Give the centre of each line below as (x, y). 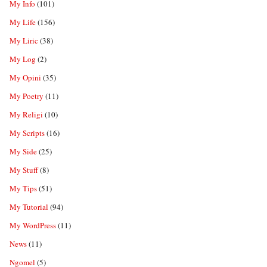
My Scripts (27, 133)
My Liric (24, 40)
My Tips (23, 188)
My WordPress (33, 225)
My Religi (26, 114)
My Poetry (27, 96)
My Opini (25, 77)
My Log (23, 59)
